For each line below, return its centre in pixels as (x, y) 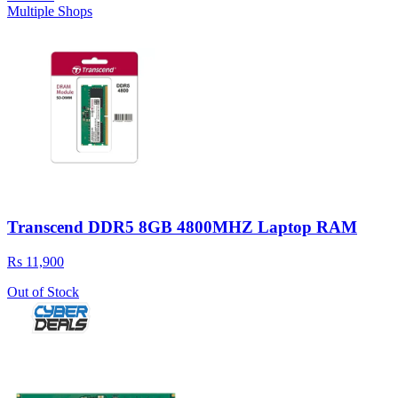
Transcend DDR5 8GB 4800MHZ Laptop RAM (182, 227)
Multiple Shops (50, 12)
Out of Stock (43, 291)
